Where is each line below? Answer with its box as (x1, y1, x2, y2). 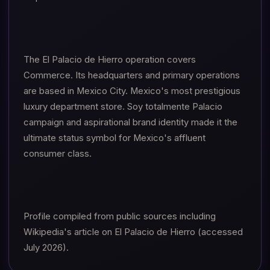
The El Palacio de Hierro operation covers (24, 54, 196, 65)
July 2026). (24, 242, 69, 253)
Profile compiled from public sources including (24, 211, 216, 222)
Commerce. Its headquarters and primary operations (24, 70, 240, 81)
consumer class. (24, 148, 92, 159)
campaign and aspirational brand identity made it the (24, 117, 237, 128)
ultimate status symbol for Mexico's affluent (24, 133, 206, 143)
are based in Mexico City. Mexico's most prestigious (24, 86, 240, 96)
